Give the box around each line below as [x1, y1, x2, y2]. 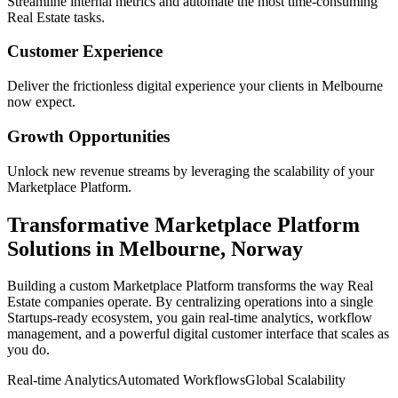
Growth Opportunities [7, 126, 170, 146]
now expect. [7, 94, 76, 110]
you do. [7, 342, 50, 358]
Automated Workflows [117, 372, 245, 388]
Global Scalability [245, 372, 346, 388]
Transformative [7, 212, 155, 236]
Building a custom [7, 278, 113, 294]
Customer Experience [7, 42, 163, 61]
